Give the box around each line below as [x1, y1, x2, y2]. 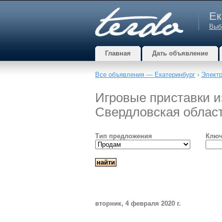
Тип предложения [95, 132, 152, 140]
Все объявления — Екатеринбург [95, 71, 195, 78]
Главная [105, 50, 131, 57]
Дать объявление [152, 50, 208, 57]
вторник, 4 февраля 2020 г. [95, 200, 181, 207]
